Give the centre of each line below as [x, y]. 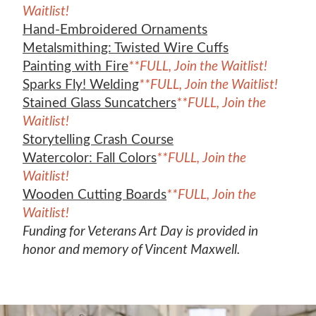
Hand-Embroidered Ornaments [115, 30]
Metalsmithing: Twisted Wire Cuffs [126, 48]
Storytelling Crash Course [98, 140]
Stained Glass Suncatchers [99, 103]
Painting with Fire [75, 66]
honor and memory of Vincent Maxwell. [131, 250]
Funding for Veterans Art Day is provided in [140, 231]
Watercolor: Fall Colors [90, 158]
